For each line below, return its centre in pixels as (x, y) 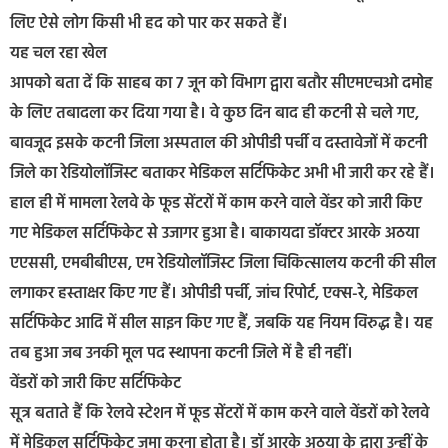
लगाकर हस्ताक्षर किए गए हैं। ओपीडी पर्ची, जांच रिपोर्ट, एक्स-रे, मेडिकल (214, 294)
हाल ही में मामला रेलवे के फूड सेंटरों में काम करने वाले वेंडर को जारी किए (216, 204)
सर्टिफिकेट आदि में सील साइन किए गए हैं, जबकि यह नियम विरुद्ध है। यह (221, 324)
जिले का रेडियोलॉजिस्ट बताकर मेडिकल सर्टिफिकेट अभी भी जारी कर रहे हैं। (222, 174)
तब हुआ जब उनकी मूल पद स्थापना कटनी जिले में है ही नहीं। (181, 354)
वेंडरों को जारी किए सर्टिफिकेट (95, 384)
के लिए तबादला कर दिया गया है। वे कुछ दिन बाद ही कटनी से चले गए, (214, 114)
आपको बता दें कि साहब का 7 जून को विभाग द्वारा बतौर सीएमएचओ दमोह (221, 84)
